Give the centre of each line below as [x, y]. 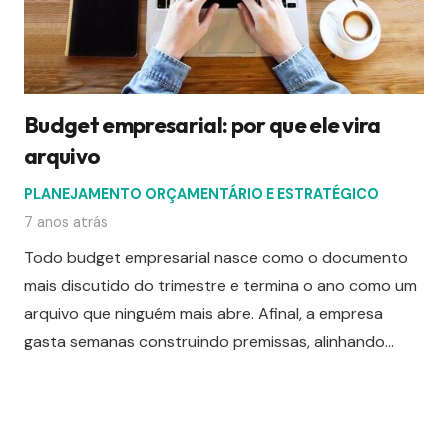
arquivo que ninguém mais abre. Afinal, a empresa [203, 314]
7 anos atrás [66, 222]
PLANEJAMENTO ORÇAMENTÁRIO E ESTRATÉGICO [201, 194]
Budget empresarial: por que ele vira [202, 125]
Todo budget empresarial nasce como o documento [216, 258]
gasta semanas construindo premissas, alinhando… [209, 342]
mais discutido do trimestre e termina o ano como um [220, 286]
